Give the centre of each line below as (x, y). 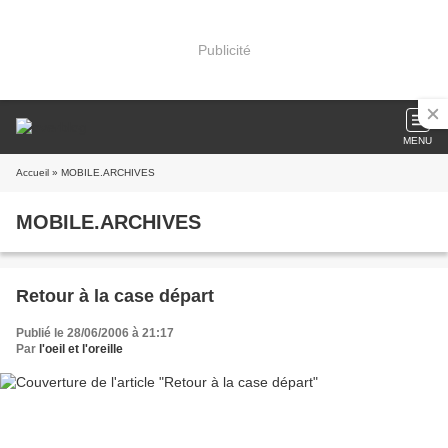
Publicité (224, 49)
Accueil (32, 172)
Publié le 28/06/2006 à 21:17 (95, 333)
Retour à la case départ (115, 296)
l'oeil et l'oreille (81, 349)
